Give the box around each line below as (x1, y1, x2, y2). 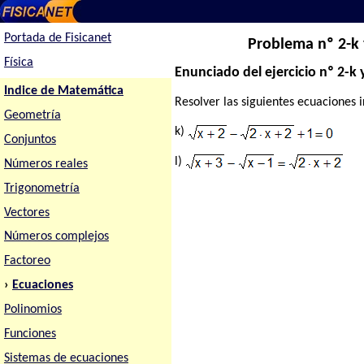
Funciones (3, 327, 56, 341)
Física (3, 56, 33, 70)
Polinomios (3, 303, 62, 317)
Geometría (3, 108, 61, 122)
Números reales (3, 157, 88, 171)
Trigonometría (3, 181, 80, 195)
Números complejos (3, 230, 109, 244)
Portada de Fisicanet (3, 32, 111, 45)
